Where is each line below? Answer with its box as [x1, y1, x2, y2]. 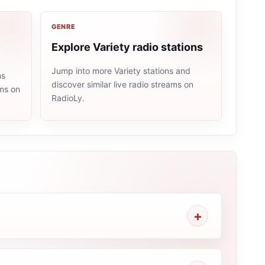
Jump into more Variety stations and [51, 66, 190, 76]
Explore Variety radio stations [51, 41, 203, 53]
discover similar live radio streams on [51, 79, 193, 89]
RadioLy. [51, 93, 85, 103]
